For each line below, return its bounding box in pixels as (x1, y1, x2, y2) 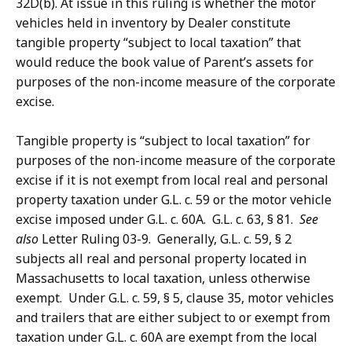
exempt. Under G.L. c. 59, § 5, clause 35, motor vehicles (16, 289, 334, 307)
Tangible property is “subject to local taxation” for (16, 132, 310, 150)
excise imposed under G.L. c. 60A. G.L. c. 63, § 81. (16, 211, 299, 229)
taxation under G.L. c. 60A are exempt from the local (16, 328, 317, 346)
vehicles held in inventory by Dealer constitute (16, 14, 291, 32)
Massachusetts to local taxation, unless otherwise (16, 269, 310, 288)
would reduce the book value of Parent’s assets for (16, 53, 313, 71)
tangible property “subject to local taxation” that (16, 34, 301, 52)
